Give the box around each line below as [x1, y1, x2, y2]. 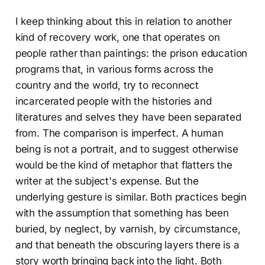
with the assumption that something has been [15, 206, 229, 219]
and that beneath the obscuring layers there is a [15, 238, 240, 251]
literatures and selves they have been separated [15, 111, 241, 123]
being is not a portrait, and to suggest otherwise [15, 143, 238, 155]
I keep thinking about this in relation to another [15, 15, 232, 27]
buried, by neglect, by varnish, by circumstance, [15, 222, 241, 235]
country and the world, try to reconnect [15, 79, 199, 91]
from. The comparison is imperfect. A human [15, 127, 224, 139]
